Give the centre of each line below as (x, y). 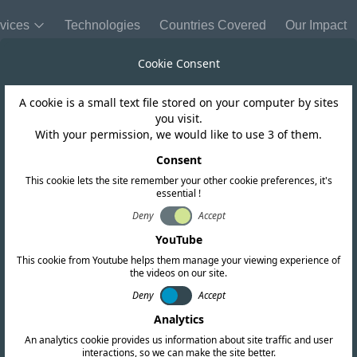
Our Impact (316, 25)
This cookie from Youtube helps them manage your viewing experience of (178, 260)
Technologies (102, 25)
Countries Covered (213, 25)
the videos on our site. (178, 273)
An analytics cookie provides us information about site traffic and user (178, 340)
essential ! (178, 193)
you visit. (178, 118)
